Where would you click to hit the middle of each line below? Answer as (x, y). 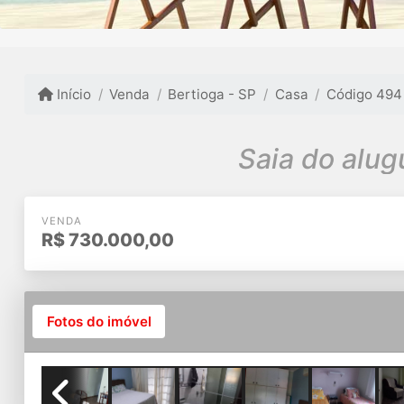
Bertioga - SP (212, 94)
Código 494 (364, 94)
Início (73, 94)
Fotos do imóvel (99, 321)
